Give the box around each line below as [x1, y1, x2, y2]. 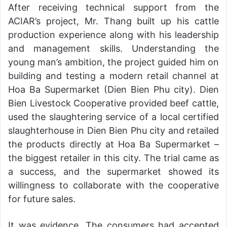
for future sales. [8, 194, 75, 205]
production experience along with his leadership [8, 29, 219, 41]
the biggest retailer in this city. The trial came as [8, 153, 219, 164]
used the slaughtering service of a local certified [8, 111, 219, 123]
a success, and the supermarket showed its [8, 166, 219, 177]
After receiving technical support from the [8, 2, 219, 13]
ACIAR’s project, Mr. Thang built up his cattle [8, 16, 219, 27]
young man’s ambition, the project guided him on [8, 57, 219, 68]
